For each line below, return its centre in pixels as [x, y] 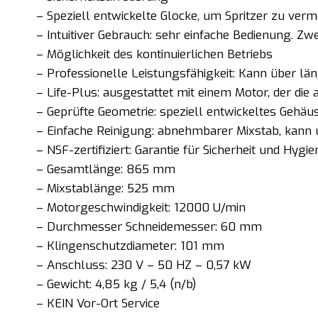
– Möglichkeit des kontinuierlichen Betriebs [154, 54]
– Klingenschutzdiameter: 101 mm [130, 246]
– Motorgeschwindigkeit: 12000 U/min [141, 207]
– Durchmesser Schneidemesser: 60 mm [149, 226]
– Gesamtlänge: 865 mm [106, 169]
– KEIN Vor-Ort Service [98, 303]
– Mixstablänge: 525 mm [105, 188]
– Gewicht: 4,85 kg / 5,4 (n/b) [116, 284]
